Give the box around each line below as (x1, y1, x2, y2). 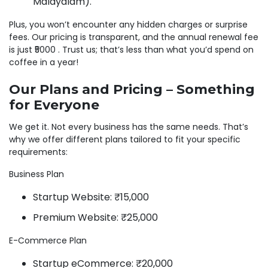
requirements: (9, 145, 68, 158)
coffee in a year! (9, 56, 78, 68)
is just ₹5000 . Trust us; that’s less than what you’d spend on (9, 43, 254, 56)
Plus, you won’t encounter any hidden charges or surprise (9, 18, 248, 31)
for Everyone (9, 96, 99, 113)
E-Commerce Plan (9, 234, 87, 246)
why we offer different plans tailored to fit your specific (9, 133, 240, 145)
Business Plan (9, 167, 64, 180)
